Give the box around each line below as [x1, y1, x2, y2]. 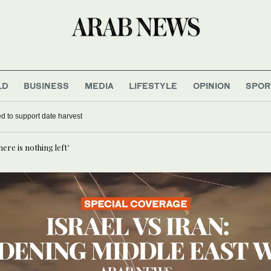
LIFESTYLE [129, 80, 178, 91]
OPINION [192, 80, 230, 91]
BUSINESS [24, 80, 70, 91]
